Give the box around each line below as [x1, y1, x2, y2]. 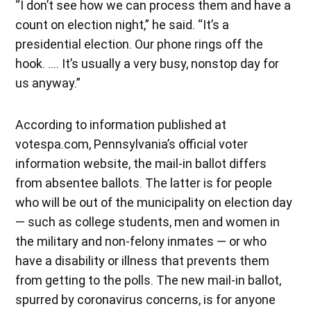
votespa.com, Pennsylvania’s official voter [15, 136, 249, 151]
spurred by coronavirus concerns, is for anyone [15, 292, 276, 307]
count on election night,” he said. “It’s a [15, 17, 230, 32]
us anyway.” [15, 75, 81, 90]
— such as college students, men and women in [15, 214, 280, 229]
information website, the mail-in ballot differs [15, 155, 267, 171]
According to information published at [15, 117, 227, 132]
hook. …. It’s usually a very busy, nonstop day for [15, 56, 280, 71]
